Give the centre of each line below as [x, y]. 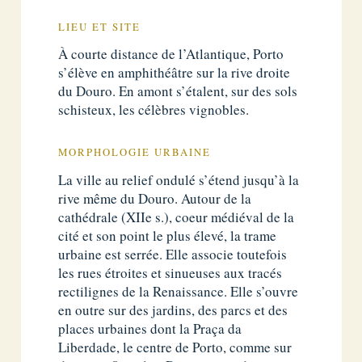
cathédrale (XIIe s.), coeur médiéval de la [177, 217]
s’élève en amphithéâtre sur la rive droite [175, 73]
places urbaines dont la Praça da [150, 328]
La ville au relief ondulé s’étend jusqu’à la [179, 179]
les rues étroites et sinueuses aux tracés [170, 272]
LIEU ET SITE [100, 27]
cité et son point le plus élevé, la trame [168, 235]
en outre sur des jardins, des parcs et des [173, 309]
